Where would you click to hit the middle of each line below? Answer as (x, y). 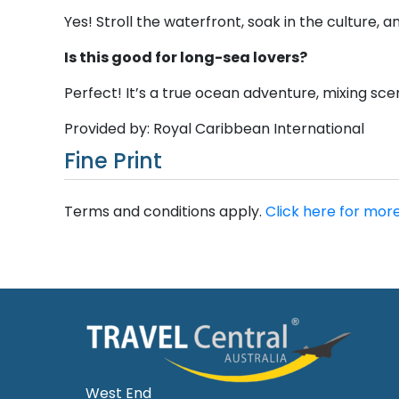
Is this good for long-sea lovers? (186, 57)
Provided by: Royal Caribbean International (214, 128)
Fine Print (113, 160)
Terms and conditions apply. (165, 211)
